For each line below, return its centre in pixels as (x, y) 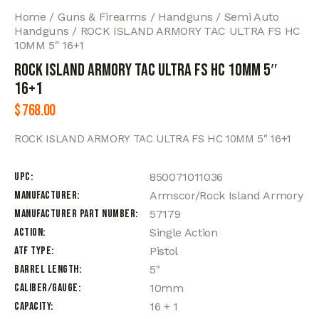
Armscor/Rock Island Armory (226, 195)
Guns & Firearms (102, 16)
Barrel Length (47, 269)
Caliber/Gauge (46, 288)
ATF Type (33, 251)
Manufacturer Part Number (75, 214)
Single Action (184, 232)
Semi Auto (251, 16)
